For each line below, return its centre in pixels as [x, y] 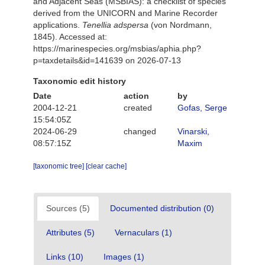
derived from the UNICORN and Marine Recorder [125, 13]
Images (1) [124, 257]
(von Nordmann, [180, 25]
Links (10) [65, 257]
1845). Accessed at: [70, 37]
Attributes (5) [70, 232]
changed [140, 131]
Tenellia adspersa [115, 25]
